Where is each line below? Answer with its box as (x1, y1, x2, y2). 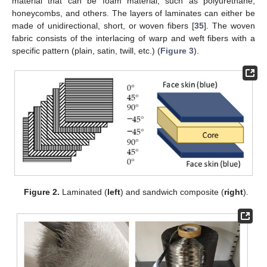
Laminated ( (59, 187, 107, 197)
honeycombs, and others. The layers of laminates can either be (12, 8, 255, 18)
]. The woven (204, 20, 256, 30)
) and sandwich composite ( (120, 187, 224, 197)
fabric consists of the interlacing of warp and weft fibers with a (12, 33, 255, 43)
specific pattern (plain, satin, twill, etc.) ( (12, 45, 160, 55)
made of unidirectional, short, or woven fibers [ (12, 20, 195, 30)
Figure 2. (23, 187, 60, 197)
